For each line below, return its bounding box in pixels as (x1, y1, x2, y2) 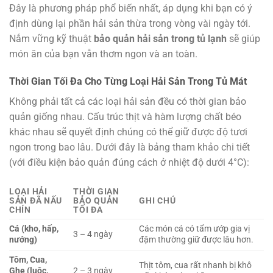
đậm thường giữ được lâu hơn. (139, 235, 254, 246)
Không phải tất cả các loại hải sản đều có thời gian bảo (9, 96, 246, 108)
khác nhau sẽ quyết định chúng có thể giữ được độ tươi (9, 126, 247, 138)
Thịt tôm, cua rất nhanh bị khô (139, 260, 252, 271)
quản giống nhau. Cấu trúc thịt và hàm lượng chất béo (9, 111, 241, 123)
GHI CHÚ (139, 196, 176, 207)
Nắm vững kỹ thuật (9, 32, 94, 44)
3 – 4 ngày (73, 229, 113, 240)
